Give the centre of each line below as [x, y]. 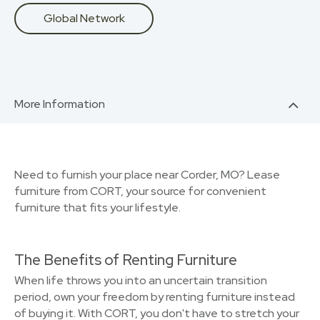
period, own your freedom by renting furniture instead [155, 297]
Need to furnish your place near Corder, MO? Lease [147, 175]
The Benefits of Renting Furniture [126, 260]
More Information [60, 104]
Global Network [84, 18]
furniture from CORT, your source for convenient [140, 191]
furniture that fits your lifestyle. [97, 207]
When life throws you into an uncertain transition [141, 280]
